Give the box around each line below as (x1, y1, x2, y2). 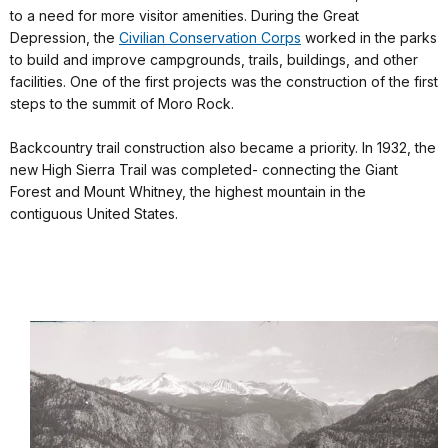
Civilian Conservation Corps (119, 28, 301, 46)
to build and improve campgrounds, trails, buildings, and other (10, 50, 418, 68)
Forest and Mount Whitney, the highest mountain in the (10, 182, 366, 200)
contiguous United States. (10, 204, 178, 222)
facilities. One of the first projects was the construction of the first (10, 72, 438, 90)
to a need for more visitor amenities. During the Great (10, 6, 359, 24)
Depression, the (10, 28, 119, 46)
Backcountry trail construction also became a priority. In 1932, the (10, 138, 436, 156)
